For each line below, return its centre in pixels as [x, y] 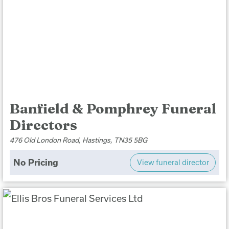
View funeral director [173, 163]
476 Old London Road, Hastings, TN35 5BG [79, 140]
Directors [44, 125]
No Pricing [36, 162]
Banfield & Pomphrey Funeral [113, 108]
